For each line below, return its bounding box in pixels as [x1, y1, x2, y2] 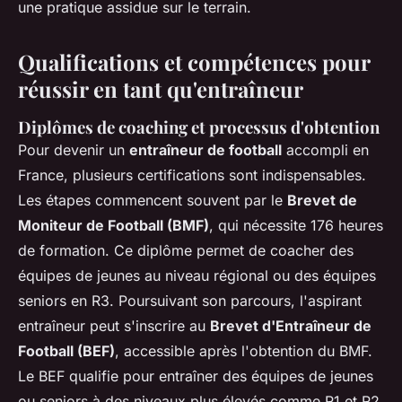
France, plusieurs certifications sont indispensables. [18, 165, 366, 184]
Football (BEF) [18, 341, 115, 360]
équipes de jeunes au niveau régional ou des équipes [18, 266, 376, 284]
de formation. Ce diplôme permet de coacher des [18, 240, 354, 259]
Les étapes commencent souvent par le [18, 190, 287, 209]
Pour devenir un [18, 140, 129, 159]
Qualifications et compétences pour [18, 47, 370, 76]
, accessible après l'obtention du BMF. [115, 341, 372, 360]
